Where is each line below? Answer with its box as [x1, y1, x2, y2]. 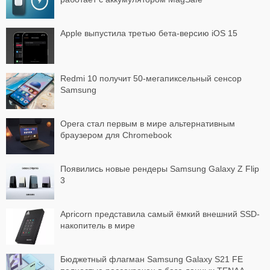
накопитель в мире [60, 220, 135, 230]
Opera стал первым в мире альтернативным [60, 118, 235, 128]
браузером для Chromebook [60, 130, 172, 140]
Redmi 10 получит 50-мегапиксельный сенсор [60, 73, 242, 83]
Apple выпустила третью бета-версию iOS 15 [60, 28, 237, 38]
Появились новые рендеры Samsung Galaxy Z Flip [60, 163, 259, 174]
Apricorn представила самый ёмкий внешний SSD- [60, 209, 260, 219]
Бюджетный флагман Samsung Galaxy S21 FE [60, 254, 243, 264]
